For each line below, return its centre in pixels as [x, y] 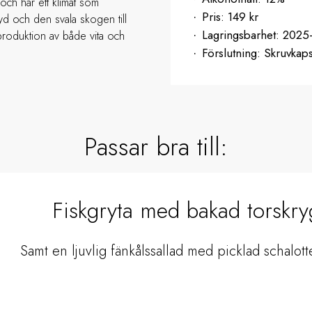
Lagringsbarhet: [242, 34]
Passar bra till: [156, 147]
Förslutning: [233, 53]
